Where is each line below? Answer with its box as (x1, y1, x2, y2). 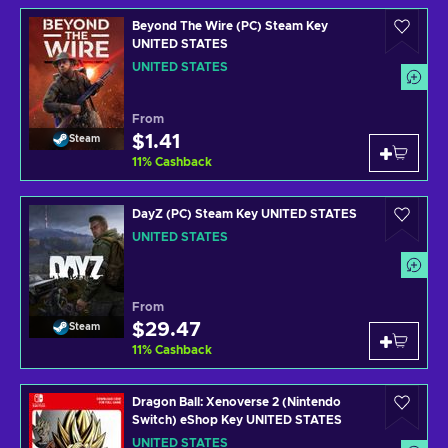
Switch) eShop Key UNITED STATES (132, 414, 342, 426)
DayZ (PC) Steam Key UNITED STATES (132, 208, 357, 220)
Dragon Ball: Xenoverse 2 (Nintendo (132, 396, 341, 408)
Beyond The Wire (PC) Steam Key (132, 20, 328, 32)
